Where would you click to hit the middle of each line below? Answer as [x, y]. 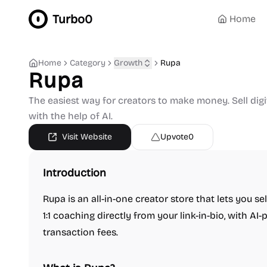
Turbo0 [72, 19]
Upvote [174, 137]
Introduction [74, 173]
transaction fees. [80, 232]
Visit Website [87, 137]
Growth [128, 63]
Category [88, 63]
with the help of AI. [71, 116]
